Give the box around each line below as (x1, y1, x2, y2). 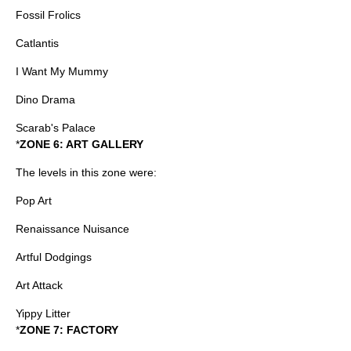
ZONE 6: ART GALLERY (20, 138, 143, 150)
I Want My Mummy (16, 65, 108, 78)
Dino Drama (16, 93, 75, 106)
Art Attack (16, 279, 63, 291)
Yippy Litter (16, 307, 71, 320)
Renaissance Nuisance (16, 223, 129, 235)
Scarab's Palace (16, 121, 96, 134)
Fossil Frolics (16, 9, 81, 21)
